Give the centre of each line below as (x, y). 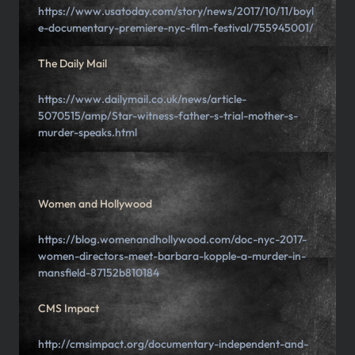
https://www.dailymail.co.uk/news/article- (142, 99)
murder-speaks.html (88, 133)
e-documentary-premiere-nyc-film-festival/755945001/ (176, 28)
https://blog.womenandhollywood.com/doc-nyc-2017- (172, 240)
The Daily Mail (73, 64)
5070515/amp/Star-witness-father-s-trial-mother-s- (168, 116)
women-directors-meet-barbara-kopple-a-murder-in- (172, 256)
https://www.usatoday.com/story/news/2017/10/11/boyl (176, 11)
